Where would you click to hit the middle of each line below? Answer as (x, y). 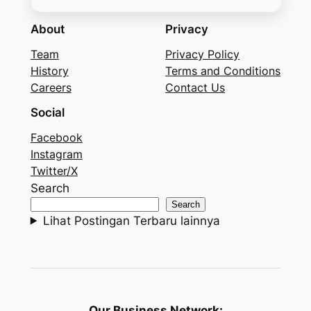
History (49, 70)
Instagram (56, 154)
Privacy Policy (203, 54)
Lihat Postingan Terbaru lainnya (131, 220)
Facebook (56, 137)
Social (47, 112)
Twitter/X (54, 170)
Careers (51, 87)
